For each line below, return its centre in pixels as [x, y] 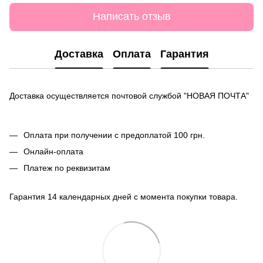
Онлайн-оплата [53, 151]
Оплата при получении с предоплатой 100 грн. [114, 135]
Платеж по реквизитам [67, 168]
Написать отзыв [131, 17]
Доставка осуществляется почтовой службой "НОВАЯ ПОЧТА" [129, 95]
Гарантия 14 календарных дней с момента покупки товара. [124, 196]
